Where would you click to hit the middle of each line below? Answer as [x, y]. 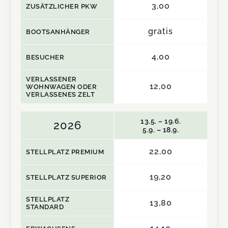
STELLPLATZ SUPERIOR [66, 177]
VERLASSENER [51, 79]
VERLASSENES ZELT [61, 94]
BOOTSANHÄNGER [58, 32]
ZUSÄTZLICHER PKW [62, 6]
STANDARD [45, 207]
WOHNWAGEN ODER [62, 87]
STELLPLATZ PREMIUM [65, 152]
